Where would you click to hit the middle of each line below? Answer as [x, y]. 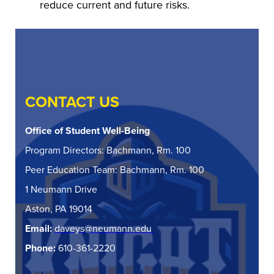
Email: [40, 228]
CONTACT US [72, 102]
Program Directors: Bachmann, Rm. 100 [108, 150]
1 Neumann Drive [61, 189]
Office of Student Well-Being [87, 130]
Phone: [42, 248]
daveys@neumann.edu [104, 228]
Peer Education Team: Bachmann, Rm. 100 [115, 169]
